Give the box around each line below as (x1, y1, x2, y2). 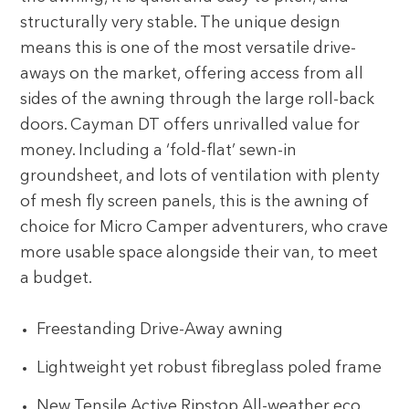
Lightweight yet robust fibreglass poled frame (37, 360, 383, 376)
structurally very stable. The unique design (20, 15, 341, 31)
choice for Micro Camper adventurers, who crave (20, 219, 389, 236)
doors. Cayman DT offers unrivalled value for (20, 117, 361, 133)
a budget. (20, 270, 93, 287)
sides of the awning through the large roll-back (20, 91, 375, 108)
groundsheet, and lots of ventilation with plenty (20, 168, 381, 184)
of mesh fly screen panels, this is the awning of (20, 194, 370, 210)
